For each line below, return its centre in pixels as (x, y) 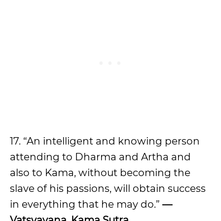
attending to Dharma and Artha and (100, 157)
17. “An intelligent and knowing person (105, 141)
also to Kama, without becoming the (100, 173)
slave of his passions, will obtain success (108, 188)
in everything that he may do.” (86, 204)
